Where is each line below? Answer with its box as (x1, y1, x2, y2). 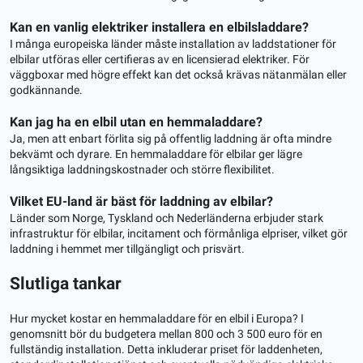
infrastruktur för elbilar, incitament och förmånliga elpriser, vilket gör (10, 226, 348, 240)
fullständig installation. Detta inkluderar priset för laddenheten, (10, 342, 322, 356)
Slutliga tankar (10, 273, 122, 293)
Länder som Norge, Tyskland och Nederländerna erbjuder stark (10, 211, 323, 224)
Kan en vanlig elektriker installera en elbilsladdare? (10, 19, 309, 35)
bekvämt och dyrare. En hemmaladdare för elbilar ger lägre (10, 147, 302, 160)
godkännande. (10, 83, 83, 96)
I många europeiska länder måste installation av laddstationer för (10, 36, 336, 50)
